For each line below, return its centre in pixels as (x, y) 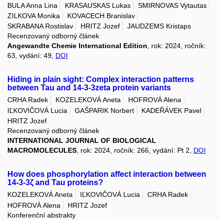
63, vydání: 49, (31, 56)
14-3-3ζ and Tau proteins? (55, 182)
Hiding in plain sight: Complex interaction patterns (101, 80)
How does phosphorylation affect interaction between (107, 174)
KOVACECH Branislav (101, 15)
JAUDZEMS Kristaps (159, 26)
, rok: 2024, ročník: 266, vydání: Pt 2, (135, 150)
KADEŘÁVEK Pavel (171, 110)
